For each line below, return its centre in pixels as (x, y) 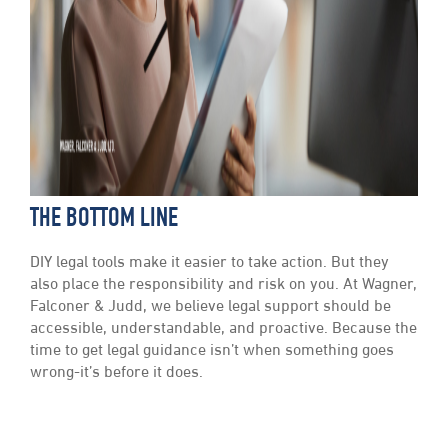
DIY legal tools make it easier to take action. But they (209, 263)
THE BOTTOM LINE (104, 221)
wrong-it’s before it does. (116, 373)
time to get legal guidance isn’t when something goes (212, 351)
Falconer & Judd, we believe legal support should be (210, 307)
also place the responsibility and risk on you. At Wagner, (223, 285)
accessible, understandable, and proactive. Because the (223, 329)
